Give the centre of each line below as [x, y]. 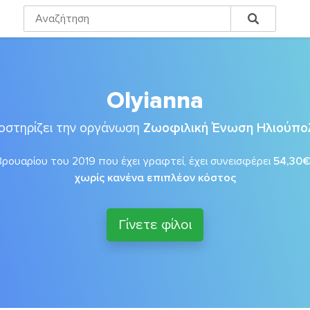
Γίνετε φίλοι [155, 225]
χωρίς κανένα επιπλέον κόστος [155, 178]
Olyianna [155, 101]
